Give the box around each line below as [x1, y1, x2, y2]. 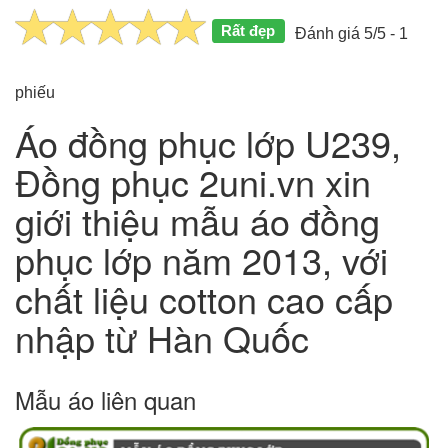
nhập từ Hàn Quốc [15, 311, 309, 363]
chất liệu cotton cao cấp [15, 272, 393, 324]
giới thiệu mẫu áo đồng [15, 194, 380, 246]
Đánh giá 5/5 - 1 [294, 24, 408, 42]
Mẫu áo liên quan [15, 381, 196, 417]
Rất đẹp [221, 21, 276, 39]
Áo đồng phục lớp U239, [15, 116, 401, 168]
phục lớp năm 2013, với [15, 233, 388, 285]
